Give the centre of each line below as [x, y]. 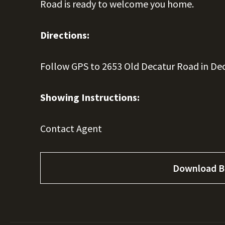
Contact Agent [71, 128]
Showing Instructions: [90, 97]
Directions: [65, 35]
